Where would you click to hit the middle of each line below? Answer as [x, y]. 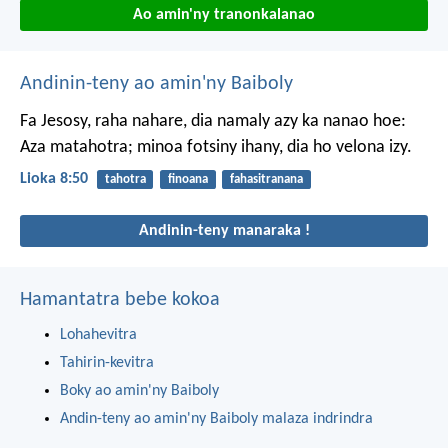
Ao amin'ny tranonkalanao [224, 14]
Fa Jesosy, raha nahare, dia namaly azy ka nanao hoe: [213, 121]
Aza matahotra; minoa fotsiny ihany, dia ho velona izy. [216, 147]
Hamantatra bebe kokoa [120, 300]
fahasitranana [266, 179]
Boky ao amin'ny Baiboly [139, 391]
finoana [187, 179]
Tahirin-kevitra [107, 363]
